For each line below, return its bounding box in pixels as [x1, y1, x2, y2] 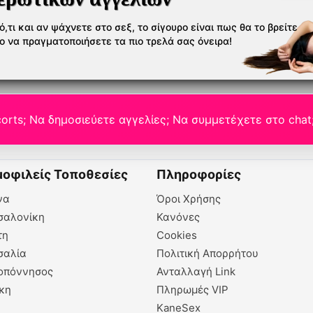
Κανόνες [156, 210, 200, 224]
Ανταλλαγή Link [156, 264, 235, 278]
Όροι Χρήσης [156, 191, 221, 205]
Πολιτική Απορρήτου [156, 246, 259, 260]
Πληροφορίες [156, 166, 241, 182]
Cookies [156, 228, 197, 242]
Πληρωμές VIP [156, 282, 228, 296]
